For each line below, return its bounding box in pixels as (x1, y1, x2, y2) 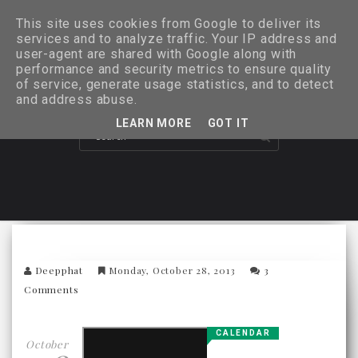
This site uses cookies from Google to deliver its (16, 16, 322, 31)
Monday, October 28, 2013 (105, 263, 239, 276)
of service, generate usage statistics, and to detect (16, 77, 334, 92)
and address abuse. (16, 92, 137, 107)
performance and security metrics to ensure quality (16, 62, 332, 77)
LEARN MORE (115, 116, 192, 129)
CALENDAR (216, 328, 272, 337)
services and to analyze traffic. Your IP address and (16, 31, 337, 46)
